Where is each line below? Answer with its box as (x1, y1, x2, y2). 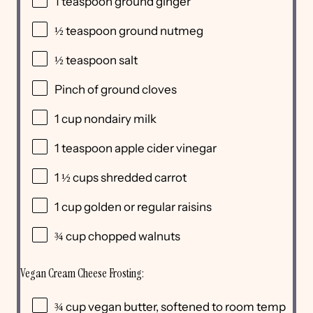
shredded (99, 170, 154, 185)
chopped (86, 229, 138, 244)
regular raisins (137, 200, 212, 214)
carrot (154, 170, 187, 185)
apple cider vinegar (112, 141, 217, 156)
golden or (82, 200, 137, 214)
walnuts (138, 229, 180, 244)
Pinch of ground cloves (54, 82, 177, 97)
